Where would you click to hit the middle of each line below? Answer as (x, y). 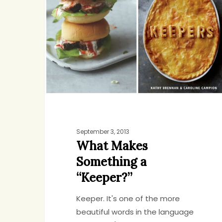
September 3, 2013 (103, 132)
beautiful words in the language (135, 212)
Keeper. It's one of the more (128, 199)
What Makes (112, 146)
